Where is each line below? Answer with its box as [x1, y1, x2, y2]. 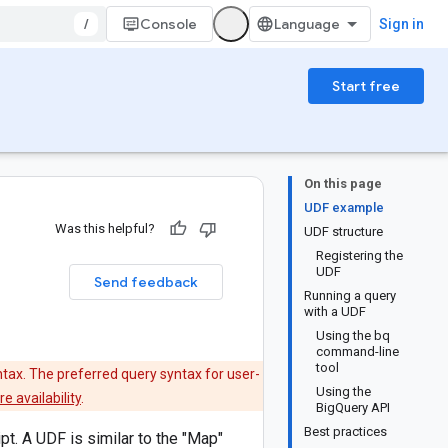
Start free [332, 77, 400, 95]
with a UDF [304, 304, 366, 319]
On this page [304, 176, 382, 191]
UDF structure [304, 224, 383, 239]
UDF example [304, 200, 384, 215]
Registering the [316, 248, 403, 263]
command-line [316, 344, 399, 359]
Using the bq [316, 328, 390, 343]
